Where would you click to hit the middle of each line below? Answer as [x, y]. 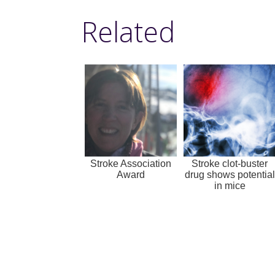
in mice [230, 185]
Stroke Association [131, 163]
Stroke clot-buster [230, 163]
